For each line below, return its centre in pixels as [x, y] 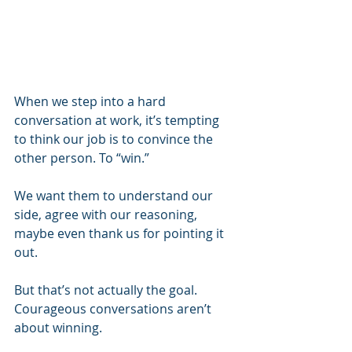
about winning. [58, 328]
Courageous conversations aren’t [114, 309]
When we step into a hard [92, 102]
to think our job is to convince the [115, 139]
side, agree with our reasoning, [107, 215]
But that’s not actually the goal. [107, 290]
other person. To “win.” [83, 158]
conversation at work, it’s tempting [118, 121]
